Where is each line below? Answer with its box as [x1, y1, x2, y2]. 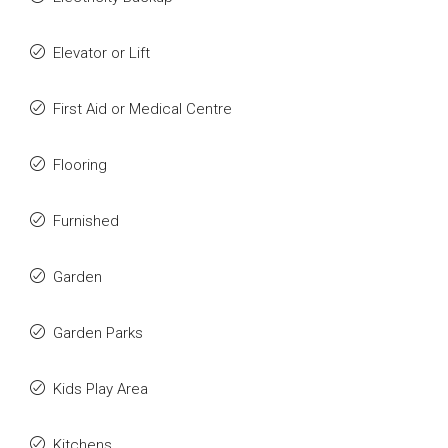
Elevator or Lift [53, 44, 150, 62]
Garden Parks [53, 324, 143, 342]
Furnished [53, 212, 119, 230]
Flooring [53, 156, 107, 174]
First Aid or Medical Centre [53, 100, 232, 118]
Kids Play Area [53, 380, 148, 398]
